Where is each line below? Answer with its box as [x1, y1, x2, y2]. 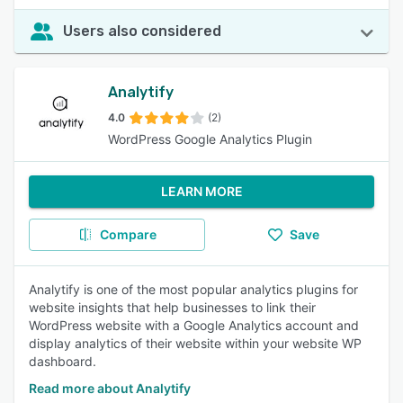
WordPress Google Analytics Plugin [108, 131, 312, 147]
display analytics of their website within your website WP [29, 336, 362, 351]
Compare [99, 227, 157, 242]
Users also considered [63, 22, 221, 40]
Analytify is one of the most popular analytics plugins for [29, 282, 358, 297]
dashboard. [29, 354, 96, 369]
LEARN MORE [160, 184, 243, 199]
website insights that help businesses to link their [29, 300, 316, 315]
